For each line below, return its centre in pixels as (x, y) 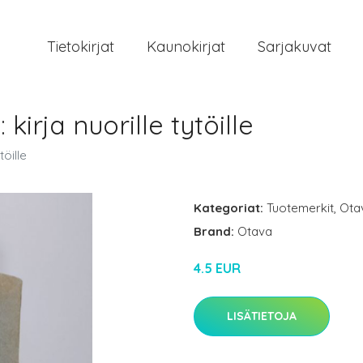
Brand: (216, 231)
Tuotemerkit (300, 208)
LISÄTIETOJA (262, 316)
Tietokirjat (81, 47)
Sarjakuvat (295, 47)
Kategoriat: (228, 208)
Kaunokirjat (186, 47)
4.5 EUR (217, 268)
